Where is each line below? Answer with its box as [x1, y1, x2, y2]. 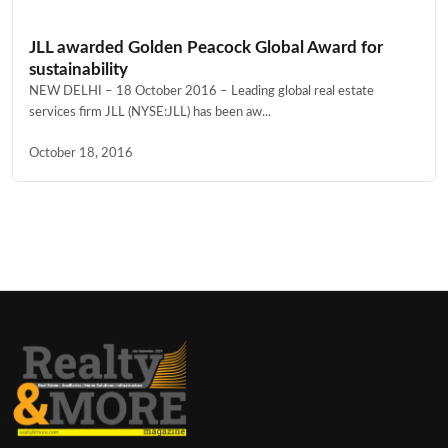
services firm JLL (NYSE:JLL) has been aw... [29, 105, 271, 118]
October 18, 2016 [29, 146, 133, 159]
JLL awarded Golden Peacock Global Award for [29, 38, 383, 56]
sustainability [29, 60, 128, 78]
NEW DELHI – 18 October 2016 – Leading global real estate [29, 84, 374, 97]
